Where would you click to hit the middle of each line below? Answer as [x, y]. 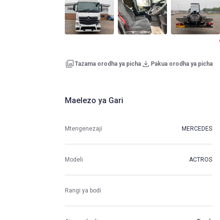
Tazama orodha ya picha [108, 64]
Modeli [74, 159]
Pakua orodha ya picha [182, 64]
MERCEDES [197, 128]
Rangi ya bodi [83, 190]
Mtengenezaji [83, 128]
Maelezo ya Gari [94, 101]
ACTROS [201, 159]
